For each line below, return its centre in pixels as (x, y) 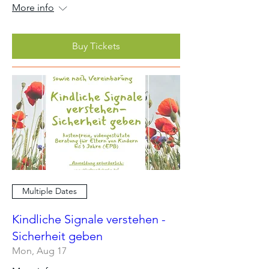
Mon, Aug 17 (39, 250)
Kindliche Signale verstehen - (89, 219)
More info (33, 8)
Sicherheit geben (57, 236)
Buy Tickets (96, 46)
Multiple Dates (50, 191)
